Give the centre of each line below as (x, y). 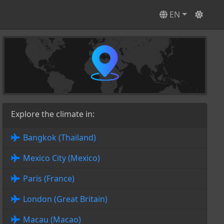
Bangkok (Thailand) (59, 138)
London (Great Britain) (65, 199)
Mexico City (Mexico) (61, 158)
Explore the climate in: (52, 114)
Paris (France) (48, 179)
